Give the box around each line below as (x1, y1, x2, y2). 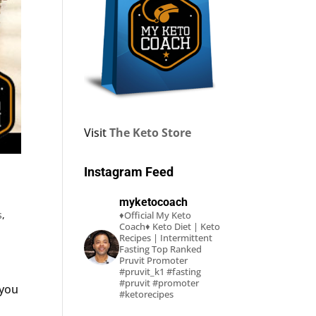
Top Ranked (150, 243, 202, 256)
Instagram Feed (84, 164, 174, 180)
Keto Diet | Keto (150, 220, 221, 233)
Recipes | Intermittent (119, 231, 213, 245)
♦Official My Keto (119, 209, 192, 222)
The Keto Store (109, 125, 192, 141)
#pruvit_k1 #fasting (119, 265, 202, 279)
